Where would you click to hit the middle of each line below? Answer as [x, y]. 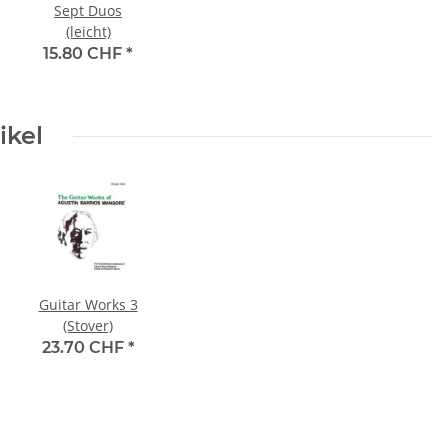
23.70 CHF [84, 348]
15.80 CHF [84, 54]
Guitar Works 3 [88, 305]
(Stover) [88, 326]
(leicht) [88, 32]
